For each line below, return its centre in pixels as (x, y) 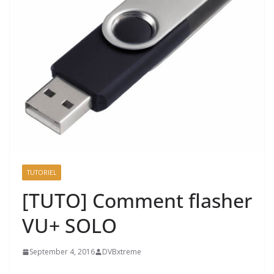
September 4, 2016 (62, 252)
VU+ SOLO (69, 225)
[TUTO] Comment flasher (137, 200)
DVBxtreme (122, 252)
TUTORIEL (42, 172)
